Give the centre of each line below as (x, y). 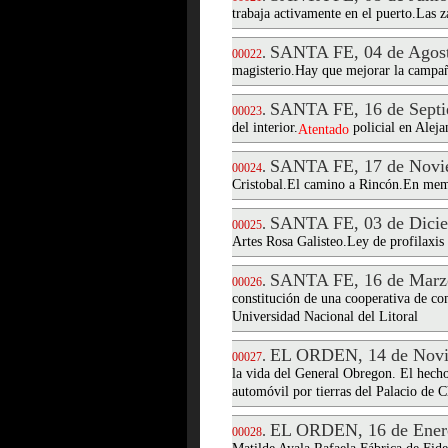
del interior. (265, 128)
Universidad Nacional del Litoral (325, 317)
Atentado (323, 129)
